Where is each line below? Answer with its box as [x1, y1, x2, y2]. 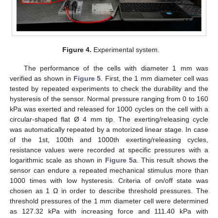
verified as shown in [10, 74, 73, 82]
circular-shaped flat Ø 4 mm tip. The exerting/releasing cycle [10, 115, 208, 123]
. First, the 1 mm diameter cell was [101, 74, 209, 82]
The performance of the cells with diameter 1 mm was [23, 64, 208, 72]
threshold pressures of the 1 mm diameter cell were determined [10, 197, 208, 205]
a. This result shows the [132, 156, 209, 164]
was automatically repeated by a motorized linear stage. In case [10, 125, 208, 133]
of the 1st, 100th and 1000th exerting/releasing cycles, [10, 135, 208, 144]
